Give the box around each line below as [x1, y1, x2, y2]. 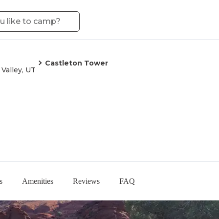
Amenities [22, 176, 53, 185]
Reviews [73, 176, 100, 185]
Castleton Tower [45, 59, 108, 67]
